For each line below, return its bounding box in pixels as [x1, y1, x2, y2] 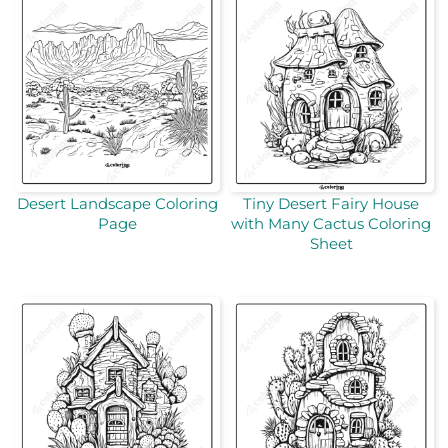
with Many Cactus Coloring [231, 213, 431, 233]
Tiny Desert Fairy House [243, 193, 419, 213]
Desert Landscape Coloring [16, 193, 218, 213]
